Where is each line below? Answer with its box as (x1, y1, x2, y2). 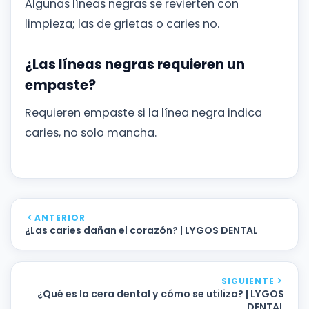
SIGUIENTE (221, 275, 275, 287)
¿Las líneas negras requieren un (25, 55, 245, 74)
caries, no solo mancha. (25, 124, 157, 141)
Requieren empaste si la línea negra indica (25, 104, 262, 121)
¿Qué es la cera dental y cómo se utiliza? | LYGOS (37, 286, 284, 301)
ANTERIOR (34, 211, 86, 223)
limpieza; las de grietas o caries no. (25, 15, 219, 32)
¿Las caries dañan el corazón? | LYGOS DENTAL (25, 223, 258, 237)
